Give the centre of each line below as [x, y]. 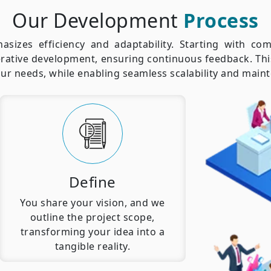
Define [92, 182]
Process [221, 21]
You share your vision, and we [93, 203]
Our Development [98, 21]
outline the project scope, [92, 217]
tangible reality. [92, 247]
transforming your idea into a [92, 232]
